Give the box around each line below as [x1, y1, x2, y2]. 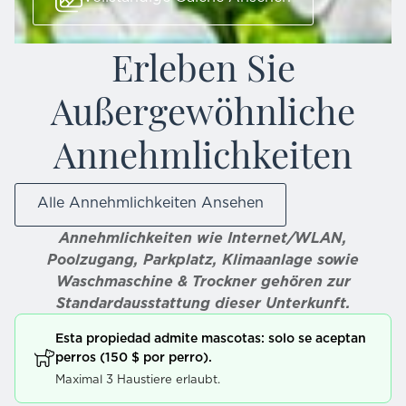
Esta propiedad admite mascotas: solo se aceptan [55, 328, 366, 347]
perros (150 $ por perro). [55, 347, 212, 366]
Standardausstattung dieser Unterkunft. [55, 292, 351, 313]
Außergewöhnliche [51, 82, 355, 134]
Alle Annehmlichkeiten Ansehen [37, 191, 264, 212]
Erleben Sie [111, 39, 295, 91]
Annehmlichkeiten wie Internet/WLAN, [59, 227, 347, 247]
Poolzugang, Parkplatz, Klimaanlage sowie [47, 248, 359, 269]
